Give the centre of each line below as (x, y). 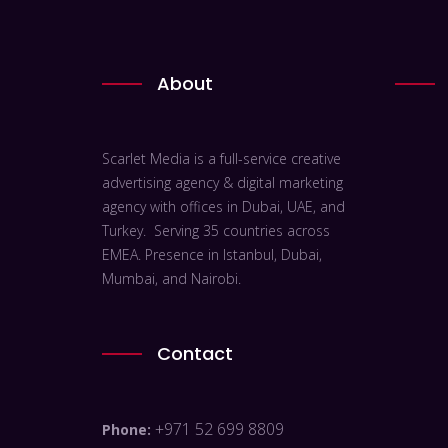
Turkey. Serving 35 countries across (216, 231)
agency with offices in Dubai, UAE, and (223, 207)
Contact (195, 354)
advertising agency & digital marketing (222, 183)
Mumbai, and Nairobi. (171, 279)
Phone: (128, 430)
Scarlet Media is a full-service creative (221, 159)
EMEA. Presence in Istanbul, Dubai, (212, 255)
